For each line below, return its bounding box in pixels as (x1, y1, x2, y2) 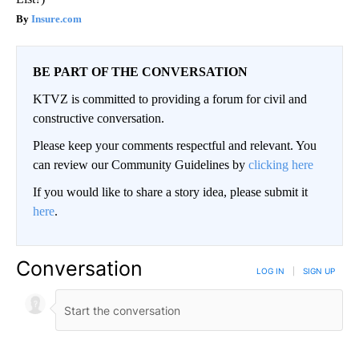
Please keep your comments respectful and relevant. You (33, 139, 317, 153)
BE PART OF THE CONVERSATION (33, 65, 248, 79)
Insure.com (31, 13, 82, 26)
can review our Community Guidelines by (33, 158, 248, 172)
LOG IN (256, 266, 284, 276)
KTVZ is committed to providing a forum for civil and (33, 92, 307, 107)
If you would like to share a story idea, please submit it (33, 185, 308, 200)
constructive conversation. (33, 111, 164, 126)
